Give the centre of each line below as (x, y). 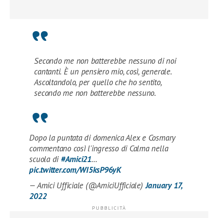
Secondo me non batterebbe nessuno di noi (105, 61)
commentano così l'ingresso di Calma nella (99, 148)
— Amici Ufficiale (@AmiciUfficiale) (87, 185)
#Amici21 (76, 159)
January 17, (163, 185)
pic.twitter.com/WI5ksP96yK (75, 170)
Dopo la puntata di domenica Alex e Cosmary (102, 137)
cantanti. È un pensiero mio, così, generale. (103, 71)
